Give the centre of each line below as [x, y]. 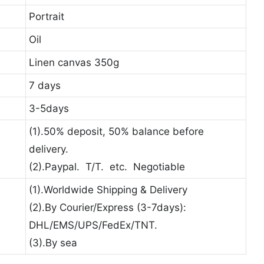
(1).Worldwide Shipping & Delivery [108, 189]
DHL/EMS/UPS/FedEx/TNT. [93, 225]
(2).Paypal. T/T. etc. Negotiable [107, 166]
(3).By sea [53, 242]
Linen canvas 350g [74, 62]
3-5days [49, 108]
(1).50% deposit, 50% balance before [116, 131]
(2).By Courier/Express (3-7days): [107, 207]
